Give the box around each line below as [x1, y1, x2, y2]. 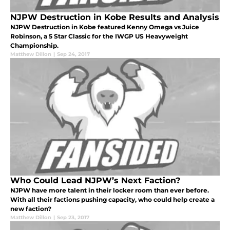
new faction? [10, 205, 51, 213]
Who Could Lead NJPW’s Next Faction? [10, 176, 180, 186]
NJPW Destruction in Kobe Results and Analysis [10, 12, 219, 23]
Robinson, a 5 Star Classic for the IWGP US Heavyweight [10, 32, 188, 41]
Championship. [10, 42, 59, 50]
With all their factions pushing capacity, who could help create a [10, 196, 215, 204]
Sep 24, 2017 [57, 51, 90, 58]
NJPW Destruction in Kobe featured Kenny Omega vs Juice [10, 23, 199, 31]
